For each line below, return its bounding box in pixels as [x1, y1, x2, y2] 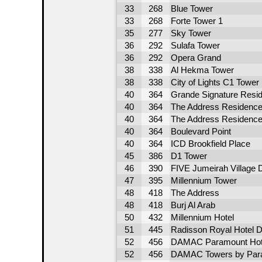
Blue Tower [170, 4, 213, 13]
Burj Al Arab [170, 200, 215, 210]
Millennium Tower [170, 175, 237, 185]
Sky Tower [170, 28, 211, 38]
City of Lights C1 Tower [170, 77, 259, 87]
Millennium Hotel [170, 212, 234, 222]
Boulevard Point [170, 126, 231, 136]
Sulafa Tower [170, 40, 220, 50]
